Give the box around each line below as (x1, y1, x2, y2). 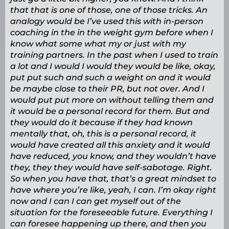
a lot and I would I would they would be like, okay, (10, 61, 216, 72)
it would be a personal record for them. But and (10, 106, 210, 117)
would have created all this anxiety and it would (10, 140, 210, 150)
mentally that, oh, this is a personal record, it (10, 129, 196, 139)
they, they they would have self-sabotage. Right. (10, 163, 212, 173)
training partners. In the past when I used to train (10, 50, 218, 60)
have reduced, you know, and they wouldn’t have (10, 151, 216, 162)
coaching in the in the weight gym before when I (10, 28, 213, 38)
